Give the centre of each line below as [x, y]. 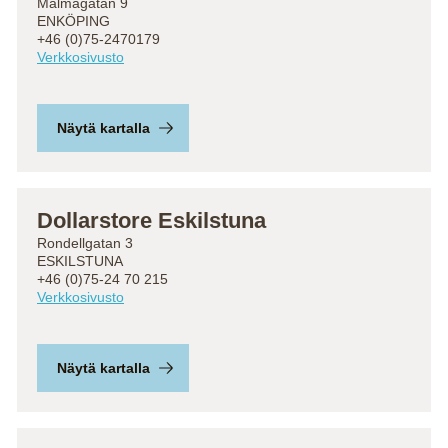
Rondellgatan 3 [85, 243]
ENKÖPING [73, 21]
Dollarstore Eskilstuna [151, 220]
